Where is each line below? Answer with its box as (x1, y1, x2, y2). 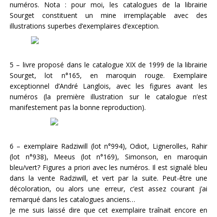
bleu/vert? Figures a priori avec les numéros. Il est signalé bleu (10, 163, 207, 172)
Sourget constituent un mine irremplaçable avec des (10, 11, 207, 20)
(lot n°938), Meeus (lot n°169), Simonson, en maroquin (10, 152, 207, 161)
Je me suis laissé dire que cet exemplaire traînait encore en (10, 205, 207, 215)
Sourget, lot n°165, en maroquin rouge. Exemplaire (10, 71, 207, 80)
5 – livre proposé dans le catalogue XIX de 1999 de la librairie (10, 60, 207, 69)
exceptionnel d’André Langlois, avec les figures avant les (10, 81, 207, 91)
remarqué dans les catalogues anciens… (10, 195, 135, 204)
